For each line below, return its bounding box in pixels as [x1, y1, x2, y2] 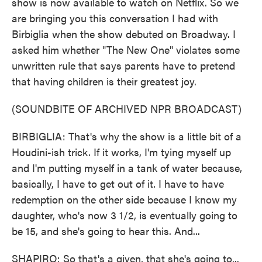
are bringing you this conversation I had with [12, 11, 218, 25]
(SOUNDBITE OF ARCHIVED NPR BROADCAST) [12, 101, 242, 116]
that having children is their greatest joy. [12, 74, 196, 88]
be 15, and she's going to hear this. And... [12, 223, 200, 238]
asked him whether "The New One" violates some [12, 42, 240, 57]
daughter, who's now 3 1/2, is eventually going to [12, 208, 237, 222]
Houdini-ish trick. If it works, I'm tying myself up [12, 144, 231, 159]
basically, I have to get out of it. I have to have [12, 176, 224, 191]
